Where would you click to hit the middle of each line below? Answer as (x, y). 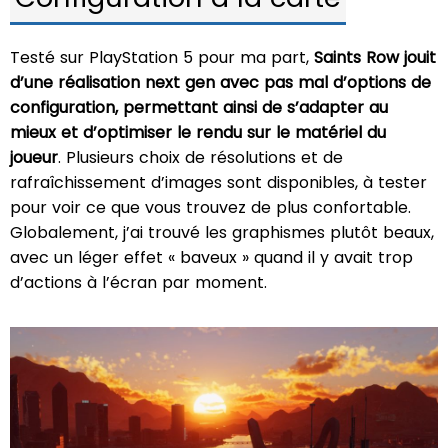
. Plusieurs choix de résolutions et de (200, 158)
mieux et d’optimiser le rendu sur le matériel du (198, 133)
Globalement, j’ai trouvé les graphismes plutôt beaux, (222, 233)
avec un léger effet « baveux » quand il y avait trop (211, 258)
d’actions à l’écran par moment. (138, 283)
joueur (34, 158)
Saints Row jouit (375, 58)
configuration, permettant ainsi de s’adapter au (199, 108)
